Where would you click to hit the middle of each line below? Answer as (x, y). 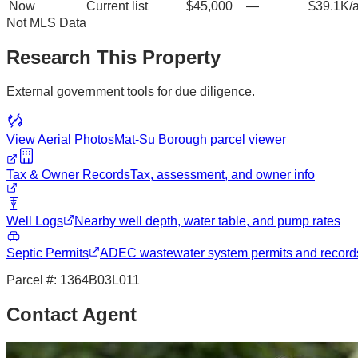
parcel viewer (247, 139)
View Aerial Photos (60, 139)
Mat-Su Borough (161, 139)
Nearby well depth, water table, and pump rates (207, 221)
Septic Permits (48, 253)
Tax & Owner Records (68, 174)
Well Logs (35, 221)
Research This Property (113, 57)
